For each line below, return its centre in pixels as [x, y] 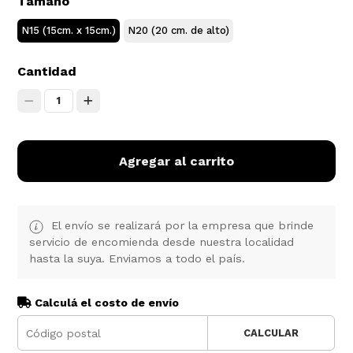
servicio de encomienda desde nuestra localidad [162, 242]
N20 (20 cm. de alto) [179, 31]
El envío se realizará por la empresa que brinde [181, 226]
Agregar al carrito [176, 162]
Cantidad [47, 72]
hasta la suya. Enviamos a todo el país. [137, 259]
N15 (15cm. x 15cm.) [69, 31]
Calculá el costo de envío [106, 303]
